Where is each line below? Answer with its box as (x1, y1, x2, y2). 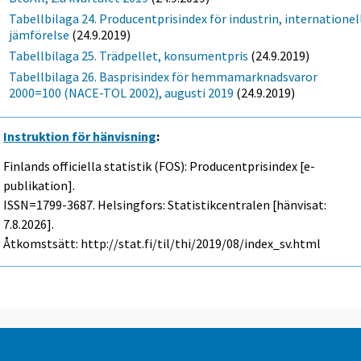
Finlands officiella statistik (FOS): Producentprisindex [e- (3, 157, 316, 174)
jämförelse (9, 26, 70, 43)
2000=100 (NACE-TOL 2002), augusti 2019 (9, 84, 234, 101)
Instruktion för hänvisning (3, 127, 157, 144)
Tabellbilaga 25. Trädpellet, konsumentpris (9, 47, 249, 64)
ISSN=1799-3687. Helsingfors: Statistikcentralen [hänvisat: (3, 196, 327, 213)
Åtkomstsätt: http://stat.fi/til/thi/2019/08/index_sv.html (3, 234, 322, 251)
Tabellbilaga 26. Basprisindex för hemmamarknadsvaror (9, 68, 318, 85)
